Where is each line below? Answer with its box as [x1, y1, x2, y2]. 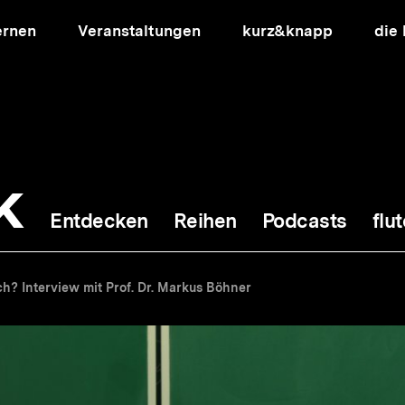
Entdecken [50, 209, 148, 232]
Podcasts [261, 209, 347, 232]
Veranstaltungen [78, 22, 201, 40]
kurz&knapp [241, 22, 333, 40]
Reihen [173, 209, 237, 232]
